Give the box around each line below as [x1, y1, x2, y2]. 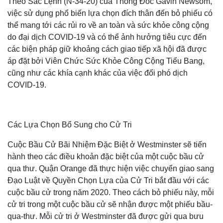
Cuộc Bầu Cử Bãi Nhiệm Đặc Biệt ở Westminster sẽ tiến [7, 140, 207, 149]
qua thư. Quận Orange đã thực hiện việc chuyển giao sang [7, 164, 214, 173]
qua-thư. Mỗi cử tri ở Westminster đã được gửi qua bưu [7, 212, 204, 221]
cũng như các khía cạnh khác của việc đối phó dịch [7, 69, 188, 77]
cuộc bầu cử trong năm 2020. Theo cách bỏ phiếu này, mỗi [7, 188, 214, 197]
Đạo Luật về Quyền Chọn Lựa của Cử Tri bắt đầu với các [7, 176, 209, 185]
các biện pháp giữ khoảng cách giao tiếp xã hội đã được [7, 45, 207, 53]
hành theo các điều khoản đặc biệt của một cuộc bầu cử [7, 152, 204, 161]
